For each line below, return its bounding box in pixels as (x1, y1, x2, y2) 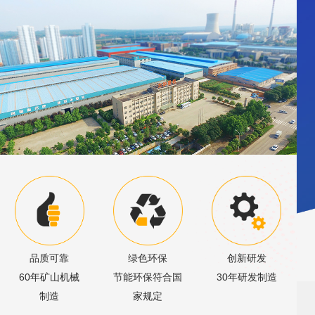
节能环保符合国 (113, 271, 183, 283)
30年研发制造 (216, 271, 277, 283)
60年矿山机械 (19, 271, 80, 283)
